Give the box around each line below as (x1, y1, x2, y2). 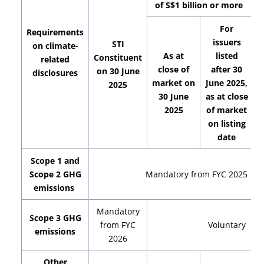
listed (215, 50, 238, 61)
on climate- (32, 40, 78, 51)
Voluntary (207, 219, 246, 230)
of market (206, 104, 247, 115)
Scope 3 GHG (29, 212, 81, 223)
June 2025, (206, 77, 248, 88)
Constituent (94, 52, 143, 63)
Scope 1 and (31, 155, 80, 166)
